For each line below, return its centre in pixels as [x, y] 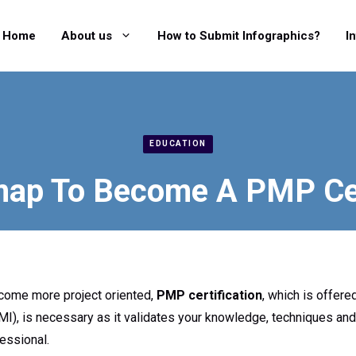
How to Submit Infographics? [239, 35]
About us [87, 35]
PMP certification [209, 295]
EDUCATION [178, 144]
